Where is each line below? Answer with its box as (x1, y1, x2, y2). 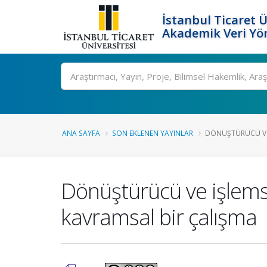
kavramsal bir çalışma (61, 202, 257, 232)
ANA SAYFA (62, 128, 100, 138)
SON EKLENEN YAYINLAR (112, 128, 193, 138)
